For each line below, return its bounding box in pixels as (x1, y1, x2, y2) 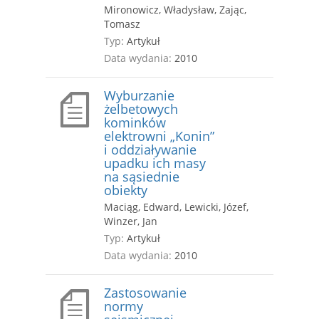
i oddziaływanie (104, 141, 197, 159)
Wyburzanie (104, 87, 174, 105)
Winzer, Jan (104, 214, 157, 229)
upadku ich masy (104, 155, 206, 172)
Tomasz (104, 17, 140, 31)
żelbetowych (104, 100, 178, 118)
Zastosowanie (104, 284, 187, 302)
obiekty (104, 182, 147, 199)
